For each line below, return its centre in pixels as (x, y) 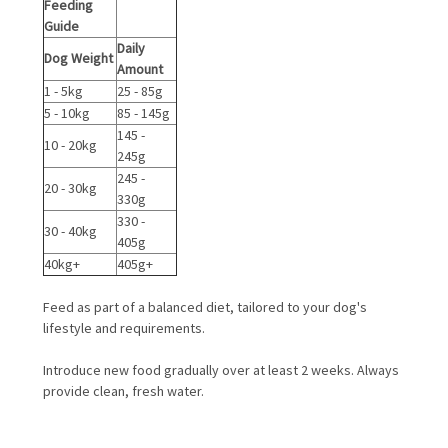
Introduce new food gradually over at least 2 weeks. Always (221, 369)
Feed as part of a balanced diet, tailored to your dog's (205, 306)
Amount (140, 68)
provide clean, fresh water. (123, 390)
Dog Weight (78, 57)
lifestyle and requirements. (125, 327)
